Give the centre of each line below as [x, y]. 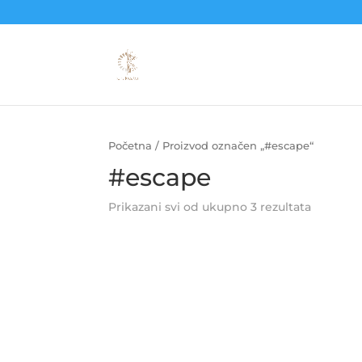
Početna [130, 146]
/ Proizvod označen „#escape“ [233, 146]
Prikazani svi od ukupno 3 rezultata [210, 206]
